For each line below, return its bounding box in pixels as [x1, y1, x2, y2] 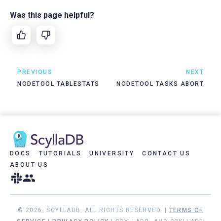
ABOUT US [10, 161, 49, 168]
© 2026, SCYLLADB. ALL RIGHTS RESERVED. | [18, 207, 169, 214]
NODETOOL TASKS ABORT [116, 80, 204, 87]
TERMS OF [169, 207, 203, 214]
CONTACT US [142, 149, 191, 157]
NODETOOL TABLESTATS [17, 80, 100, 87]
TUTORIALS [38, 149, 82, 157]
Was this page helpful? [10, 10, 94, 20]
